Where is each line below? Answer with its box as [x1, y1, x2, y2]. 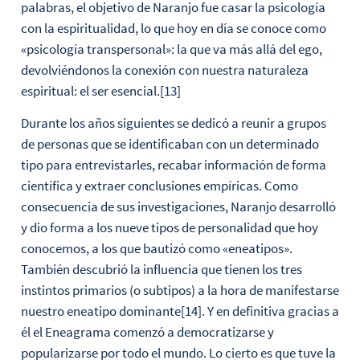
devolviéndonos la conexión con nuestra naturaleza [20, 61, 309, 80]
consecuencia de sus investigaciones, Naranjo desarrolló [20, 198, 336, 216]
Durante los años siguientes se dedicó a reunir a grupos [20, 114, 326, 133]
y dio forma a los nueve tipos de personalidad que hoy [20, 219, 318, 237]
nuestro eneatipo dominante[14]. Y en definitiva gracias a [20, 302, 339, 321]
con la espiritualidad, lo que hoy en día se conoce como [20, 19, 326, 38]
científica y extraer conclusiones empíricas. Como [20, 177, 298, 195]
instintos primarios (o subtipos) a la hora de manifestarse [20, 281, 339, 300]
